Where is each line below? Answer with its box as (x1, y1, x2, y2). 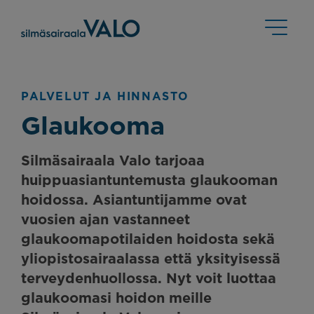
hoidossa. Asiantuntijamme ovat (21, 191, 247, 207)
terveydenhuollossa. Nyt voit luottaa (21, 270, 276, 285)
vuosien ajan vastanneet (21, 211, 190, 226)
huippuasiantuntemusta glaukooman (21, 172, 278, 187)
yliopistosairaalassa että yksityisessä (21, 250, 280, 266)
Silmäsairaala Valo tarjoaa (21, 152, 205, 168)
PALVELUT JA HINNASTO (21, 90, 189, 102)
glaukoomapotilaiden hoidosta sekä (21, 231, 275, 246)
